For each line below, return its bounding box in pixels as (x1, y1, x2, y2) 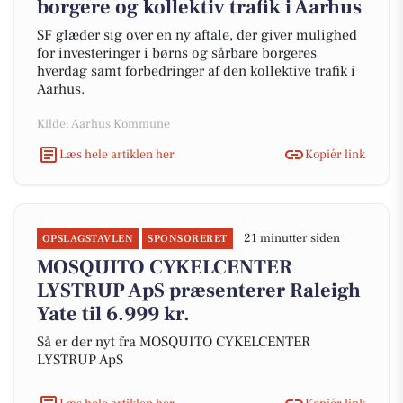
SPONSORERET (148, 232, 228, 246)
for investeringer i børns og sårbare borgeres (37, 44, 317, 62)
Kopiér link (305, 146, 365, 163)
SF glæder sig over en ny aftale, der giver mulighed (37, 26, 357, 44)
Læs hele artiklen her (59, 146, 175, 163)
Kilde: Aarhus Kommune (37, 116, 170, 132)
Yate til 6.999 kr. (37, 301, 190, 327)
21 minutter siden (243, 230, 340, 246)
